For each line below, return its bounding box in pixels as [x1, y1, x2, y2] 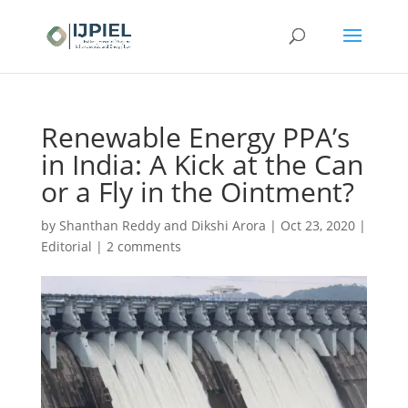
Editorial [40, 238, 92, 255]
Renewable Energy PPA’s [40, 118, 350, 156]
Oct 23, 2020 [280, 217, 355, 234]
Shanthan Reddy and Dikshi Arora [58, 217, 266, 234]
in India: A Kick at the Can [40, 146, 363, 183]
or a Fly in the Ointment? [40, 173, 354, 210]
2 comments [106, 238, 181, 255]
